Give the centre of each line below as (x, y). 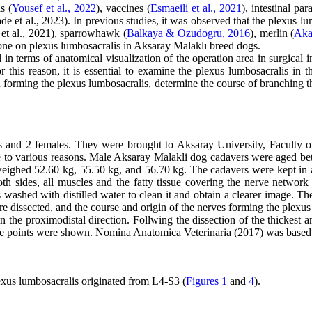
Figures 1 (206, 281)
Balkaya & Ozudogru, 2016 (188, 33)
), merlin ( (272, 33)
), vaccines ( (123, 8)
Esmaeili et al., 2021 (196, 8)
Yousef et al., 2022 (54, 8)
